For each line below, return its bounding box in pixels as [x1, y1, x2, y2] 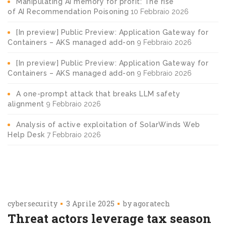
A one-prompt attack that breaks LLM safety [16, 89, 180, 98]
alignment [8, 99, 44, 108]
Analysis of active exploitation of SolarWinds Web [16, 120, 200, 129]
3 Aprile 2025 [66, 198, 115, 208]
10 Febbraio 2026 [131, 7, 189, 16]
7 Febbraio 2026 [46, 130, 101, 139]
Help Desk [8, 130, 45, 139]
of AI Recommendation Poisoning [8, 7, 129, 16]
